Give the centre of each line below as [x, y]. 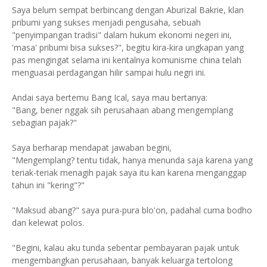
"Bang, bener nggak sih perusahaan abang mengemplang [122, 110]
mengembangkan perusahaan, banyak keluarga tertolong [122, 260]
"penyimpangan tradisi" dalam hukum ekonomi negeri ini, [122, 35]
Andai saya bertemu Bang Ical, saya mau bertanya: [110, 97]
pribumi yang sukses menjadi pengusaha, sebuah [106, 22]
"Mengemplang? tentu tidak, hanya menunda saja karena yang [132, 160]
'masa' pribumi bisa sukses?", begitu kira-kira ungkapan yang [128, 47]
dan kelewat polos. [48, 222]
